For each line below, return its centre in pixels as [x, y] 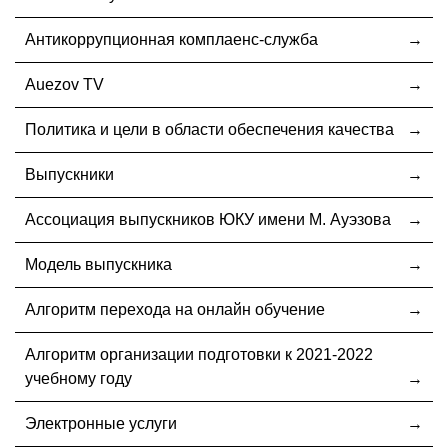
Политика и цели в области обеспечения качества [209, 129]
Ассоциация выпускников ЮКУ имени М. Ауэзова [210, 219]
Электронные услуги [101, 423]
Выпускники [69, 174]
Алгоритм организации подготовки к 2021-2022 [199, 354]
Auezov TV [64, 84]
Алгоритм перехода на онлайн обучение [175, 309]
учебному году [78, 378]
